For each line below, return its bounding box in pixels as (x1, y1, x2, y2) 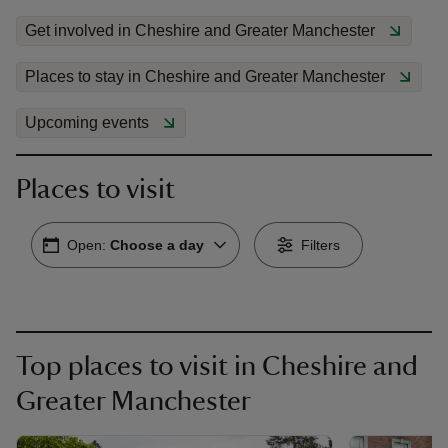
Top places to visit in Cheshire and (16, 352, 418, 380)
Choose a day (110, 237, 204, 253)
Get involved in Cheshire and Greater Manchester (25, 22, 375, 39)
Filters (301, 237, 340, 253)
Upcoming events (25, 114, 149, 131)
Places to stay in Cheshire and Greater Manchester (25, 68, 385, 85)
